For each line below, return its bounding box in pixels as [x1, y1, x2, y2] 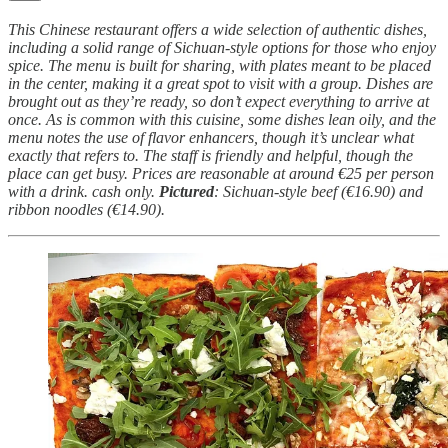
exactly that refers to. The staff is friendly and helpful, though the [8, 147, 413, 165]
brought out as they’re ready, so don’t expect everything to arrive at [8, 93, 429, 111]
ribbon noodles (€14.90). [8, 201, 165, 219]
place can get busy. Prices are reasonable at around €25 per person [8, 165, 434, 183]
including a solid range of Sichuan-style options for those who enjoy [8, 39, 436, 57]
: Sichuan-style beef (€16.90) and [214, 183, 423, 201]
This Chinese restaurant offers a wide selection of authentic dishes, [8, 21, 427, 39]
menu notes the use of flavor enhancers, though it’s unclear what [8, 129, 414, 147]
